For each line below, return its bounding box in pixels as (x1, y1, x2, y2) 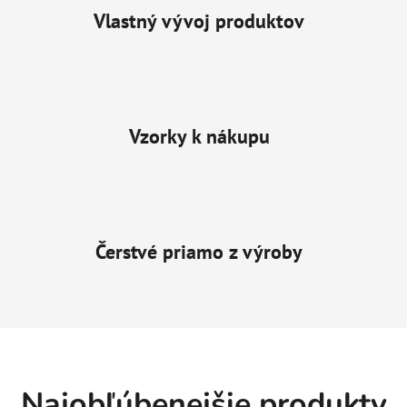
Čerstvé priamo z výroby (95, 239, 303, 265)
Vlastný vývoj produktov (94, 8, 304, 35)
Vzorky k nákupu (128, 124, 270, 150)
